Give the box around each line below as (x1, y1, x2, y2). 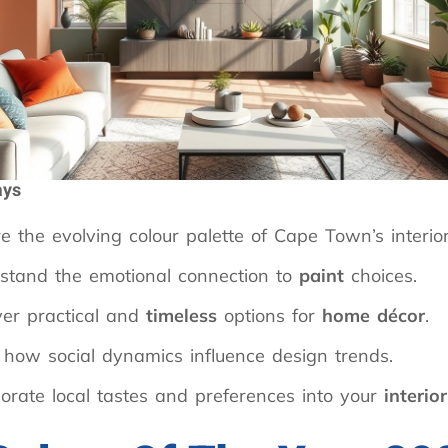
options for (216, 303, 322, 327)
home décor (321, 303, 425, 327)
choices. (343, 263, 417, 287)
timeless (145, 303, 217, 327)
